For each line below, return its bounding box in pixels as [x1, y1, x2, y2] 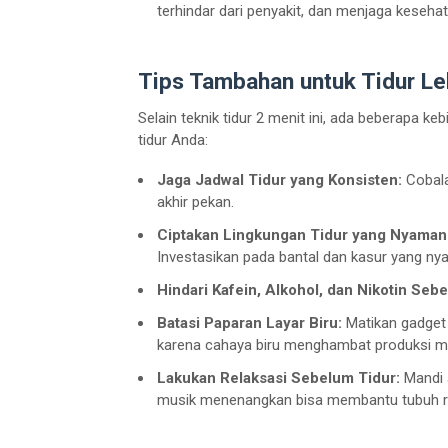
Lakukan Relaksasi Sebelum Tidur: [157, 368, 400, 387]
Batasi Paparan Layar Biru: [157, 313, 342, 332]
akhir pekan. [157, 192, 234, 211]
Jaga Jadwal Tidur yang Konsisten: [157, 170, 402, 189]
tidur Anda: [138, 130, 208, 149]
